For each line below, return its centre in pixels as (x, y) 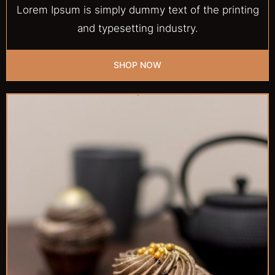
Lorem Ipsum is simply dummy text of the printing (137, 10)
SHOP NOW (137, 65)
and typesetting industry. (137, 29)
